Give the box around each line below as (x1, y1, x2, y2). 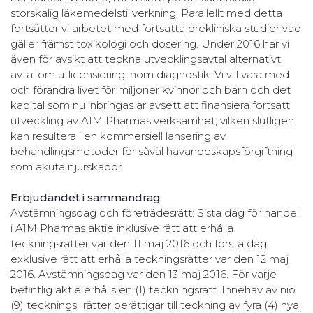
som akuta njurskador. (10, 159, 124, 173)
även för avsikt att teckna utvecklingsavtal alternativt (10, 52, 281, 66)
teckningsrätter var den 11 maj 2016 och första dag (10, 236, 267, 250)
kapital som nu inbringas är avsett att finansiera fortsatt (10, 98, 290, 112)
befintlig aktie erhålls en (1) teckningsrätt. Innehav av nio (10, 282, 296, 296)
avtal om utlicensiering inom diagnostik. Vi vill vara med (10, 67, 289, 81)
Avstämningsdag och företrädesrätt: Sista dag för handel (10, 205, 299, 219)
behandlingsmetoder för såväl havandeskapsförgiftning (10, 144, 293, 158)
